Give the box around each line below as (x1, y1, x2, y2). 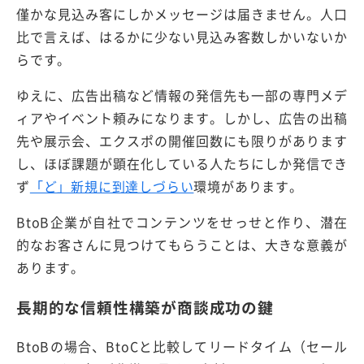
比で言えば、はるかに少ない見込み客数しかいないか (16, 26, 348, 46)
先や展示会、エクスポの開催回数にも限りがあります (16, 130, 348, 150)
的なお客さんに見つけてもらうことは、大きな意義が (16, 234, 348, 254)
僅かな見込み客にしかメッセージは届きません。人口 (16, 3, 348, 24)
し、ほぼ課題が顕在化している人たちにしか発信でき (16, 153, 348, 173)
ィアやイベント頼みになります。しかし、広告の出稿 (16, 107, 348, 128)
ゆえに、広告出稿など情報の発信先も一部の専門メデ (16, 84, 348, 105)
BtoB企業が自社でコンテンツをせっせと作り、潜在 (16, 211, 348, 232)
